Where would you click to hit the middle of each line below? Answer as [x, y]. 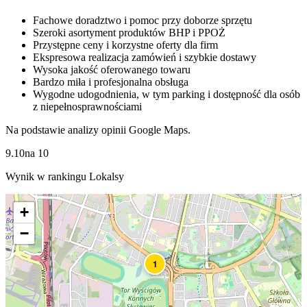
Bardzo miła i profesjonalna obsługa [111, 82]
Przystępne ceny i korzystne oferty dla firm [125, 45]
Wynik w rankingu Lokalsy [65, 177]
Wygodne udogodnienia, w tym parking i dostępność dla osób [167, 95]
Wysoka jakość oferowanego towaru [112, 70]
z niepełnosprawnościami [87, 107]
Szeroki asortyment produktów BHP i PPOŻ [129, 33]
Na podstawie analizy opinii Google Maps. [98, 130]
